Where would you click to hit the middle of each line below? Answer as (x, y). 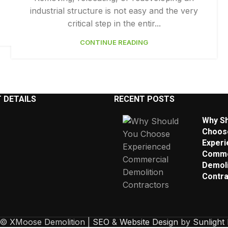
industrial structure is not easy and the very (114, 11)
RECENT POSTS (144, 99)
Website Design (149, 222)
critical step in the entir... (114, 23)
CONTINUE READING (114, 42)
